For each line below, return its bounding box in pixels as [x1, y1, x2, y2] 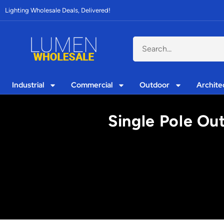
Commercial [71, 80, 113, 90]
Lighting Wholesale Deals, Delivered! [5, 6, 110, 14]
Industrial [12, 80, 44, 90]
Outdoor [139, 80, 170, 90]
